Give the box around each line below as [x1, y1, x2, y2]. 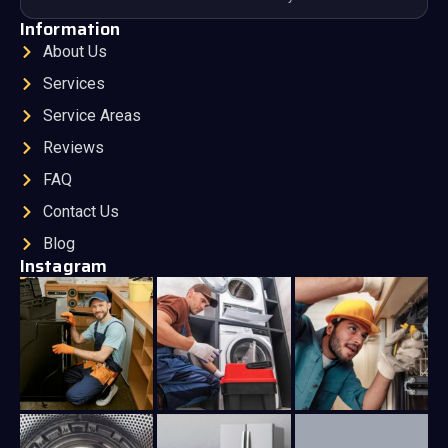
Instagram [20, 251, 107, 280]
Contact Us [42, 201, 119, 221]
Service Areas [42, 105, 141, 125]
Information [20, 14, 121, 43]
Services [42, 73, 105, 93]
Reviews [42, 137, 104, 157]
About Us [42, 41, 107, 61]
